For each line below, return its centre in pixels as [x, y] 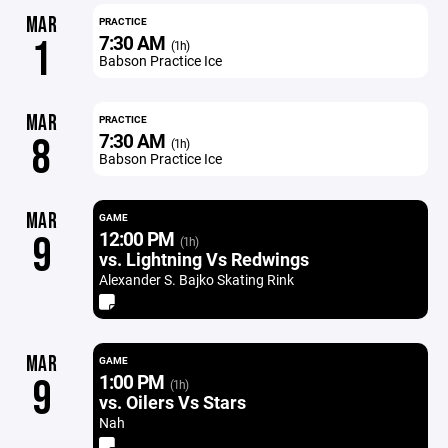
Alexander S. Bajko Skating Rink [196, 279]
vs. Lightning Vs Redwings [203, 259]
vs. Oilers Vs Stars [172, 402]
